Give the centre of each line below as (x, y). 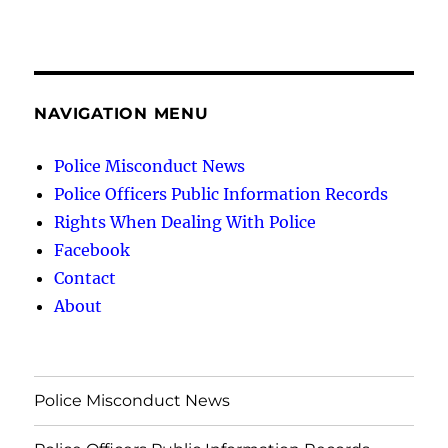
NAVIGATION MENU (121, 113)
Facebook (92, 249)
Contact (85, 277)
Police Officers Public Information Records (221, 193)
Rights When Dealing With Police (185, 221)
